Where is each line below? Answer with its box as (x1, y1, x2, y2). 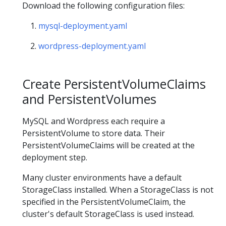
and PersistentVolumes (22, 90, 156, 108)
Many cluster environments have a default (22, 172, 182, 183)
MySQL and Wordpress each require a (22, 115, 165, 127)
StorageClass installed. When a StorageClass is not (22, 184, 213, 195)
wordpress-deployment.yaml (38, 40, 146, 52)
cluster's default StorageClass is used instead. (22, 208, 194, 219)
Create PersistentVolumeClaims (22, 75, 206, 93)
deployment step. (22, 151, 87, 163)
